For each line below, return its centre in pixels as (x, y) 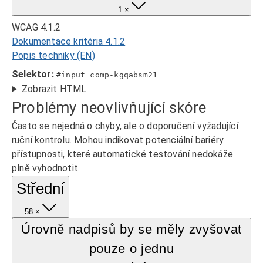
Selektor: (33, 74)
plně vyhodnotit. (46, 168)
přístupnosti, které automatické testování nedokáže (123, 154)
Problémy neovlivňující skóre (109, 107)
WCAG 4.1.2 (36, 27)
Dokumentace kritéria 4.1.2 (69, 41)
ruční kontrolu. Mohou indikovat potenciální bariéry (118, 140)
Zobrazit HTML (54, 89)
